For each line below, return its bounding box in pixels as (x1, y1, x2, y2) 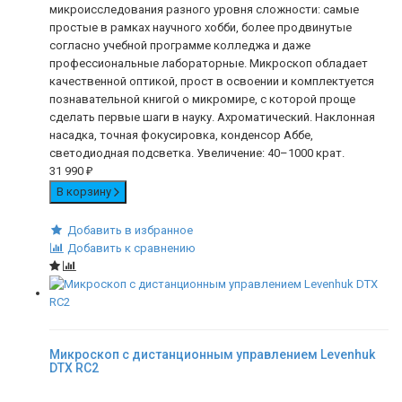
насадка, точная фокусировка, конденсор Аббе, (49, 128, 313, 143)
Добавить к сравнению (66, 241, 196, 256)
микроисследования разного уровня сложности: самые (49, 3, 359, 17)
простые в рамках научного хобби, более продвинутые (49, 21, 352, 35)
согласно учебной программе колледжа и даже (49, 39, 310, 53)
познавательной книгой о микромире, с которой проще (49, 92, 355, 107)
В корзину (57, 185, 114, 199)
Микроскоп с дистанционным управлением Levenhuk (49, 347, 375, 363)
